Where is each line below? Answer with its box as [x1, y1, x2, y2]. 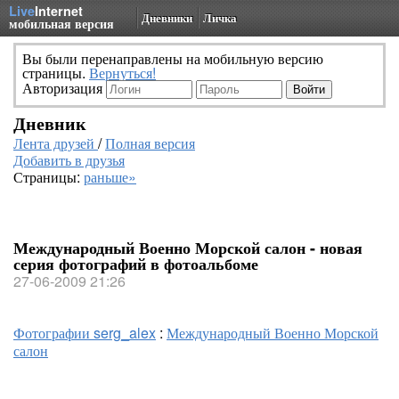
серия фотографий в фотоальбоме [13, 252, 258, 275]
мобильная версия [9, 14, 114, 32]
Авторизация [22, 77, 106, 98]
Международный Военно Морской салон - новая [13, 236, 362, 259]
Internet [35, 2, 83, 20]
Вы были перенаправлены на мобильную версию [22, 48, 323, 69]
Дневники [142, 9, 192, 26]
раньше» [84, 167, 136, 187]
